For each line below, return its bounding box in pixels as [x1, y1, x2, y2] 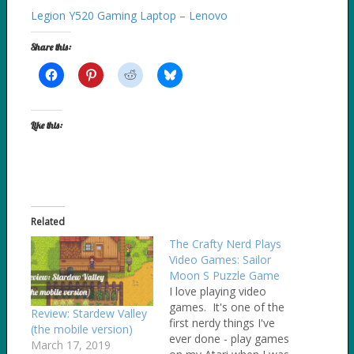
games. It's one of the [169, 299, 284, 314]
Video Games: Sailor [169, 251, 271, 267]
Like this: [30, 119, 62, 131]
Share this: [30, 40, 71, 53]
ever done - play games [169, 330, 289, 346]
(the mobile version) [30, 322, 133, 337]
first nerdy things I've [169, 314, 275, 330]
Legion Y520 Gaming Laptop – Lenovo [30, 7, 228, 23]
